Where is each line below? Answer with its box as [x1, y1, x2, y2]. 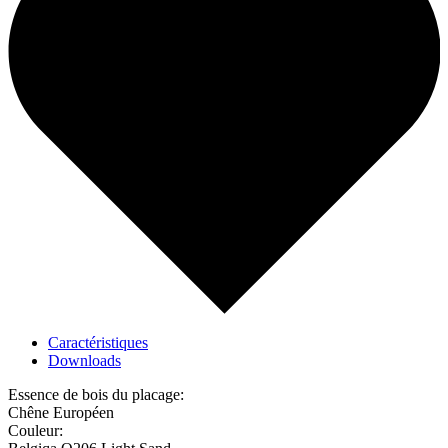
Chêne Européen [8, 404, 114, 422]
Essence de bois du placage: [8, 386, 184, 404]
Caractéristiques [48, 334, 148, 352]
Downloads [48, 352, 121, 370]
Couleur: [8, 422, 63, 440]
